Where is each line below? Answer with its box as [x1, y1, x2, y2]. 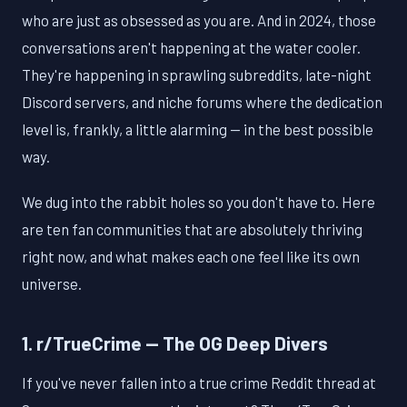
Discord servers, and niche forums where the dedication [22, 93, 382, 112]
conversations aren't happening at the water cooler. [22, 38, 361, 57]
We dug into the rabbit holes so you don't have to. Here [22, 193, 375, 212]
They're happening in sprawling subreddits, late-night [22, 65, 372, 84]
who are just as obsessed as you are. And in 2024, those [22, 11, 376, 30]
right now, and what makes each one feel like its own [22, 247, 360, 266]
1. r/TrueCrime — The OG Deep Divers [22, 332, 328, 355]
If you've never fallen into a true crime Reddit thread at [22, 372, 376, 392]
